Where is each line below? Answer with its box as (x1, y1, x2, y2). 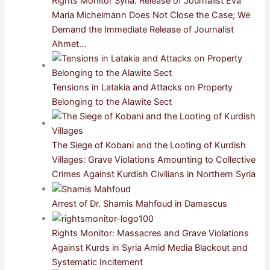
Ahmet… (52, 38, 87, 49)
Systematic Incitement (52, 256, 143, 268)
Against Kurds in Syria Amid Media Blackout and (52, 242, 248, 253)
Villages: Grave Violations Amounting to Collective (52, 154, 256, 165)
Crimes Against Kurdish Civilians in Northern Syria (52, 168, 256, 180)
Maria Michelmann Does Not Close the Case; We (52, 9, 251, 20)
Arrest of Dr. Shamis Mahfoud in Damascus (52, 198, 228, 209)
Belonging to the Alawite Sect (52, 96, 172, 107)
